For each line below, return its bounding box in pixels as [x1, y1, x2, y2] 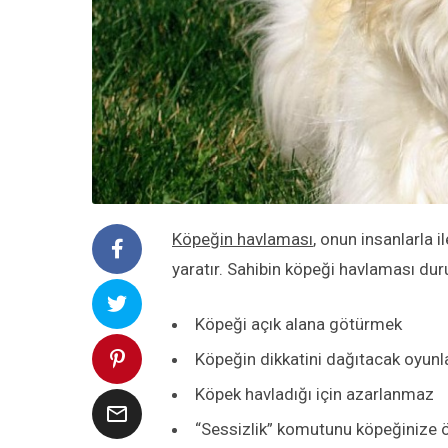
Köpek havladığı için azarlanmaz [195, 384, 434, 405]
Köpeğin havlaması [172, 229, 313, 250]
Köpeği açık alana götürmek [195, 314, 402, 335]
